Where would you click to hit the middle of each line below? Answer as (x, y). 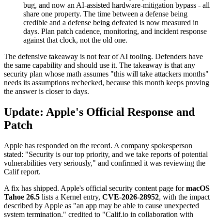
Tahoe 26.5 (22, 197)
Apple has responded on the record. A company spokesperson (98, 145)
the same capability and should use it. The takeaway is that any (100, 65)
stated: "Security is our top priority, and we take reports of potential (106, 154)
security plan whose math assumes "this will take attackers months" (106, 74)
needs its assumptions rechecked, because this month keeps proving (107, 82)
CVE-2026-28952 (131, 197)
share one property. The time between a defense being (105, 14)
